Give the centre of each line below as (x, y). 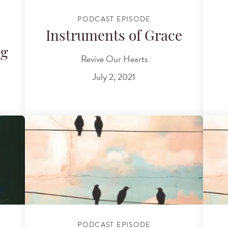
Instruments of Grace (114, 37)
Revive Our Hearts (114, 59)
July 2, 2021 (114, 77)
